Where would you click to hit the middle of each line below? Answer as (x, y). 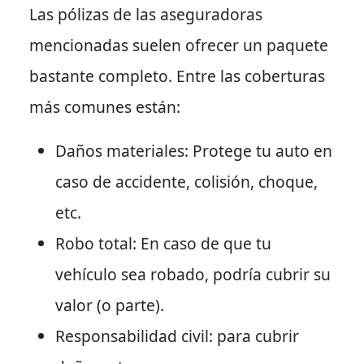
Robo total (94, 243)
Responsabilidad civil (132, 336)
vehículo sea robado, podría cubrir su (193, 274)
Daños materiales (120, 150)
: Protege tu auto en (258, 150)
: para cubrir (254, 336)
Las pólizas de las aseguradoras (146, 14)
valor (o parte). (110, 305)
